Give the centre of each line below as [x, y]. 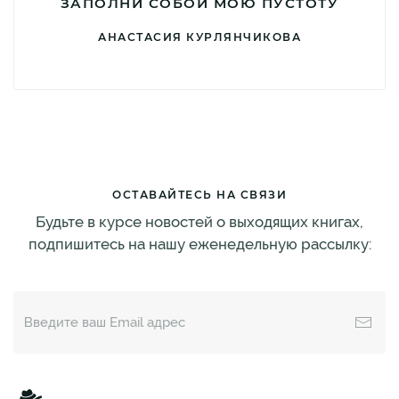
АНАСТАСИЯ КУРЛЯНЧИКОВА [199, 37]
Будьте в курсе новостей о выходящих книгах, [199, 222]
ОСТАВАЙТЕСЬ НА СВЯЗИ [199, 195]
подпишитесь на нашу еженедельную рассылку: [199, 244]
